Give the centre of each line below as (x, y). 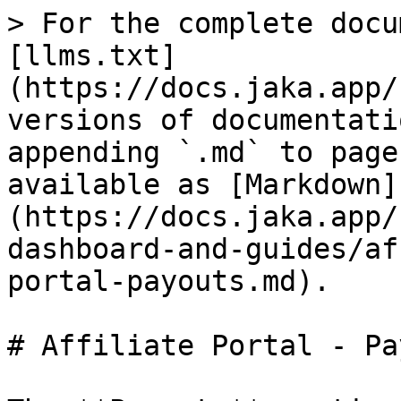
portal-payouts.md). (169, 281)
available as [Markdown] (203, 184)
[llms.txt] (92, 55)
